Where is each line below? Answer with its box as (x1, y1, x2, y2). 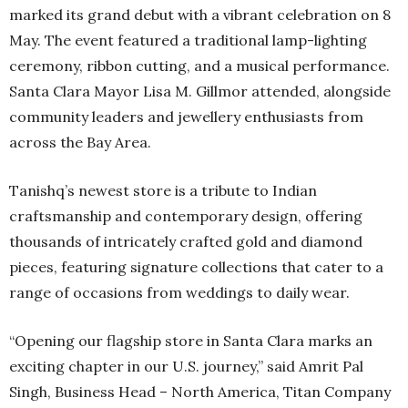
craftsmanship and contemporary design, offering (9, 206, 362, 225)
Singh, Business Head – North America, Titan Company (9, 382, 391, 401)
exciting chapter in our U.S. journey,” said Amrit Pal (9, 356, 363, 375)
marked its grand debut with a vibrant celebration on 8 (9, 5, 391, 24)
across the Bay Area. (9, 132, 151, 151)
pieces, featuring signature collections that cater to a (9, 257, 383, 276)
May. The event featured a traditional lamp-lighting (9, 30, 367, 49)
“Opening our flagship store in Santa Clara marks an (9, 331, 372, 350)
